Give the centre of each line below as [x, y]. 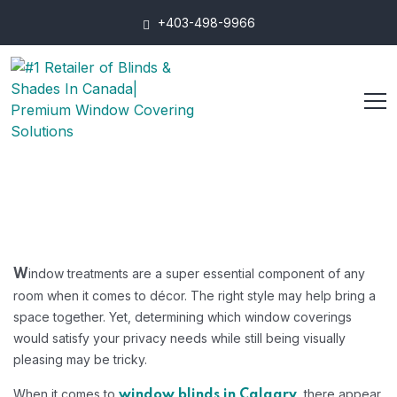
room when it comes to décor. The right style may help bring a [195, 296]
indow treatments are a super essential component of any [197, 273]
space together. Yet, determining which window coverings [183, 317]
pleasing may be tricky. [80, 359]
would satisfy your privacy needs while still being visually [179, 338]
